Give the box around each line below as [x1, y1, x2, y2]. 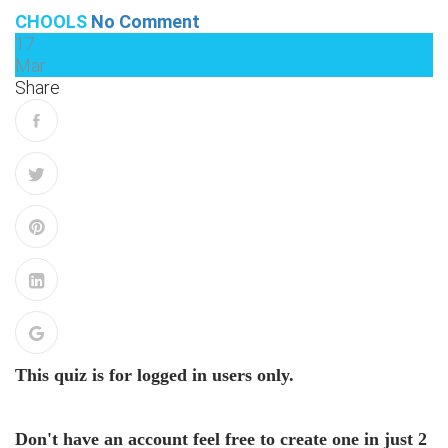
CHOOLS [15, 11, 87, 32]
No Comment [91, 11, 200, 32]
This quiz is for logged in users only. [15, 365, 294, 385]
